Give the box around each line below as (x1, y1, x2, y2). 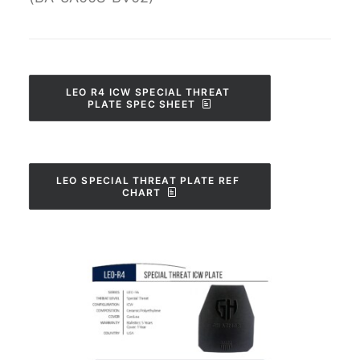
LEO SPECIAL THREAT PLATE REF (56, 174, 240, 186)
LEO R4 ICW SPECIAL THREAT (66, 85, 231, 98)
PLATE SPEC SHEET (88, 98, 196, 111)
